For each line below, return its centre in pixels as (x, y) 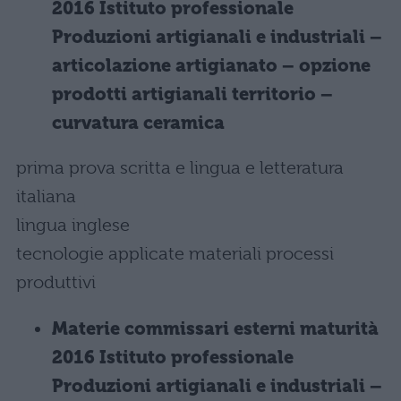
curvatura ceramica (138, 123)
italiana (46, 196)
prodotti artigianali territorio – (192, 94)
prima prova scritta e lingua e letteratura (180, 168)
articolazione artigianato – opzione (211, 66)
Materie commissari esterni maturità (215, 329)
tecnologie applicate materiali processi (175, 254)
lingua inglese (73, 225)
